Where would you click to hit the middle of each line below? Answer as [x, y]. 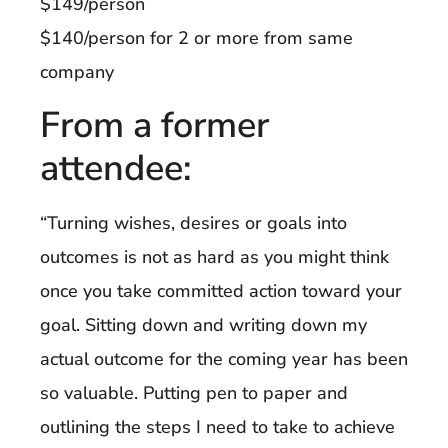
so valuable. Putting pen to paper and [194, 392]
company [77, 72]
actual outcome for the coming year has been [224, 358]
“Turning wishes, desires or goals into [193, 222]
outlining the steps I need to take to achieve [217, 426]
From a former [154, 125]
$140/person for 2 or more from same [196, 38]
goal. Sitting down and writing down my [203, 324]
